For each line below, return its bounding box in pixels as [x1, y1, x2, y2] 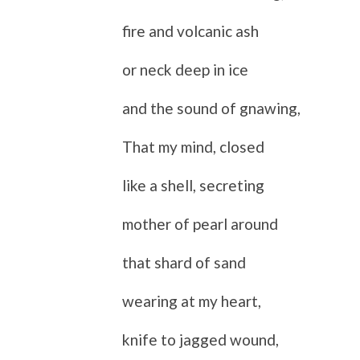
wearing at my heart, [122, 291, 261, 310]
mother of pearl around [122, 214, 278, 233]
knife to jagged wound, [122, 329, 279, 349]
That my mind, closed [122, 137, 264, 156]
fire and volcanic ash [122, 21, 259, 40]
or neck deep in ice [122, 59, 248, 79]
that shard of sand [122, 252, 246, 272]
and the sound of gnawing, [122, 98, 301, 117]
